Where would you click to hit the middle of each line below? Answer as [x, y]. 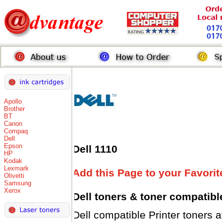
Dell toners [101, 196]
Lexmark [16, 168]
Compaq [16, 131]
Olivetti [14, 176]
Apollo [13, 101]
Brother [14, 109]
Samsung [18, 183]
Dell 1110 [95, 149]
